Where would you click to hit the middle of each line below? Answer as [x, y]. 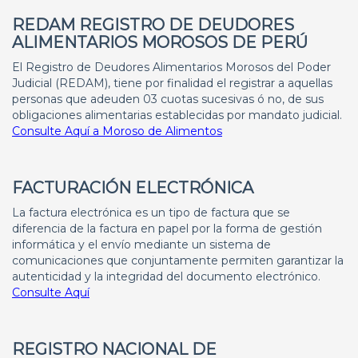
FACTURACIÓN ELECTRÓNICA [133, 188]
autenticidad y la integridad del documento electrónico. [166, 276]
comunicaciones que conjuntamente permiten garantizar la [178, 261]
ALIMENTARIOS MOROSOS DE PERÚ [160, 42]
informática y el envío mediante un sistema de [141, 245]
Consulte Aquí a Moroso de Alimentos [117, 131]
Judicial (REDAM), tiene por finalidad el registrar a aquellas [172, 83]
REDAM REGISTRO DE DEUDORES [153, 25]
